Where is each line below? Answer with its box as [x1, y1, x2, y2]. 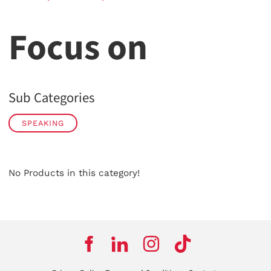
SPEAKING [22, 118, 64, 128]
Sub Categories [8, 88, 94, 107]
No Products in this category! [8, 167, 140, 178]
